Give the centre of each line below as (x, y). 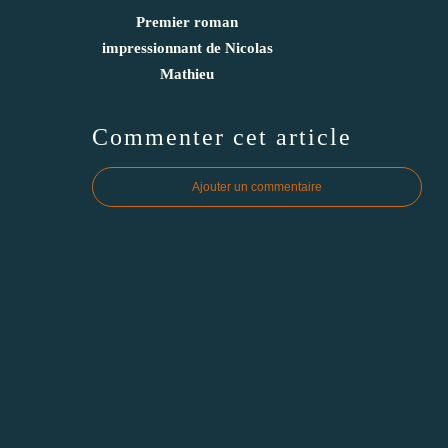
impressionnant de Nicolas (187, 47)
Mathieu (187, 73)
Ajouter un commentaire (257, 186)
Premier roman (187, 21)
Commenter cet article (222, 136)
